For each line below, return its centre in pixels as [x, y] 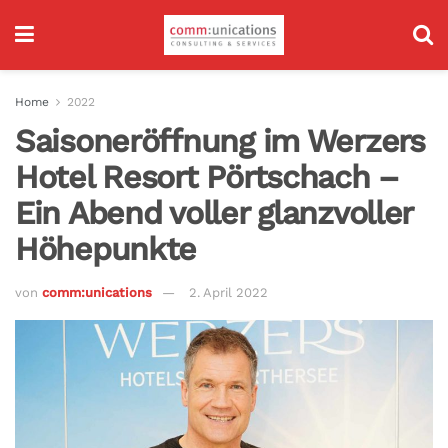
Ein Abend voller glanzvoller [214, 213]
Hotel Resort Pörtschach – [207, 177]
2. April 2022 [228, 292]
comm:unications [97, 292]
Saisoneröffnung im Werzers [220, 141]
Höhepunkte [106, 249]
